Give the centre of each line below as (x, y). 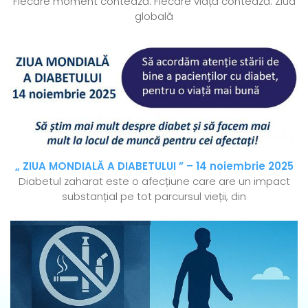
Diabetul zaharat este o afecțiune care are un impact (154, 181)
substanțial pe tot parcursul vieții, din (154, 197)
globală (154, 16)
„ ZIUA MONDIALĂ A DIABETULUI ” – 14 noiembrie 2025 (154, 166)
